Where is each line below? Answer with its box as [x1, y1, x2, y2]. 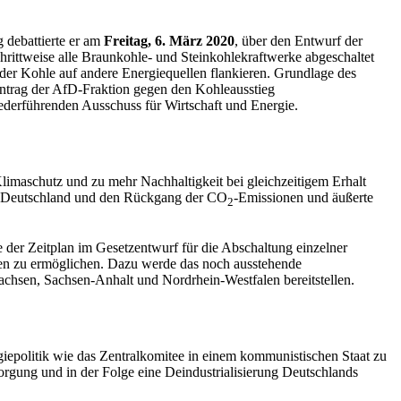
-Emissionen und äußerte [234, 189, 373, 205]
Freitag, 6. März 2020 [104, 32, 235, 48]
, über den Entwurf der [235, 32, 363, 48]
